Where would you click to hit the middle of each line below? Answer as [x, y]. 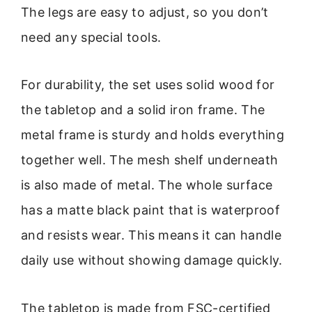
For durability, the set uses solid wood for [148, 85]
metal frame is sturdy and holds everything [153, 135]
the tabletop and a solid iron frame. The [143, 110]
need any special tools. [91, 37]
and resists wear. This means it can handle [151, 235]
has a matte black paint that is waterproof [151, 210]
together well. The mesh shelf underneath [150, 160]
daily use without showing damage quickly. [152, 260]
